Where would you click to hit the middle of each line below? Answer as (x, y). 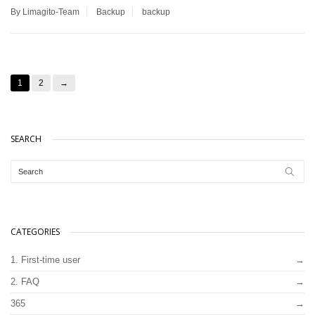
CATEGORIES (35, 231)
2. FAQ (25, 281)
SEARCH (26, 139)
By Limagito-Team (45, 12)
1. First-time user (45, 259)
